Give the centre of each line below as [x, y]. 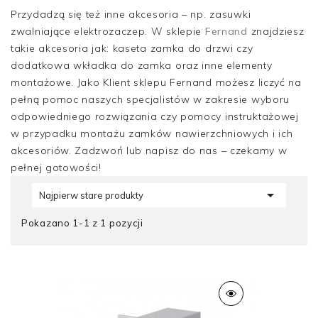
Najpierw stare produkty [91, 195]
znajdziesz [276, 31]
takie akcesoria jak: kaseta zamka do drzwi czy [132, 48]
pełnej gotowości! [56, 168]
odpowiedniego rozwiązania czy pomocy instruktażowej [155, 116]
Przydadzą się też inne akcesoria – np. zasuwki [131, 14]
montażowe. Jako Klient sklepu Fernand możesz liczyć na [156, 82]
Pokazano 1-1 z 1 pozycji [82, 223]
